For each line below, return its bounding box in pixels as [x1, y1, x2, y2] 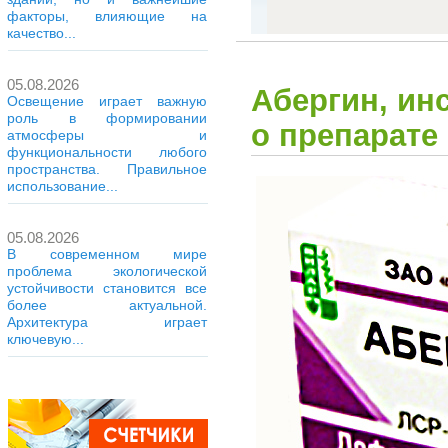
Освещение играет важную [7, 93, 208, 109]
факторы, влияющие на [7, 8, 208, 24]
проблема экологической [7, 263, 208, 279]
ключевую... [7, 331, 85, 347]
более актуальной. [7, 297, 208, 313]
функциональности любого [7, 144, 208, 160]
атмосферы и [7, 127, 208, 143]
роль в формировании [7, 110, 208, 126]
